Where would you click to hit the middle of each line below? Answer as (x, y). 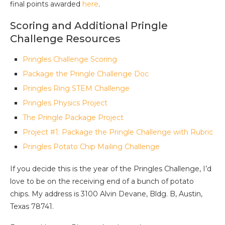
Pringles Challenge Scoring (70, 60)
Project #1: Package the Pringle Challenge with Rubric (118, 132)
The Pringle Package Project (73, 118)
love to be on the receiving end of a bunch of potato (102, 182)
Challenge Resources (65, 39)
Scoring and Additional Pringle (89, 26)
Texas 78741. (32, 207)
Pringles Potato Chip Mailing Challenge (91, 147)
